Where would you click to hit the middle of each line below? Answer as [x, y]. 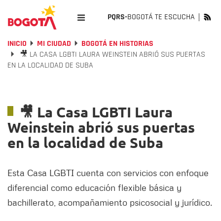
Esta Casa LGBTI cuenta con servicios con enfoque [108, 173]
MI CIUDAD [54, 44]
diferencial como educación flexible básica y [94, 187]
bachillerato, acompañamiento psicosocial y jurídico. [110, 202]
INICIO [17, 44]
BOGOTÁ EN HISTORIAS [117, 44]
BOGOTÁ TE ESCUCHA [161, 17]
